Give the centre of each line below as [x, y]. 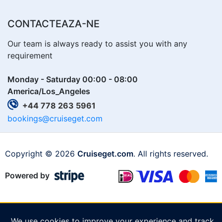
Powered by [27, 176]
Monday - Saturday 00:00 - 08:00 [73, 80]
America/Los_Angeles [49, 91]
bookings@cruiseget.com [55, 119]
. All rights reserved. [171, 154]
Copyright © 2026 [41, 154]
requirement [30, 56]
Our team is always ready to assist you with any [97, 44]
